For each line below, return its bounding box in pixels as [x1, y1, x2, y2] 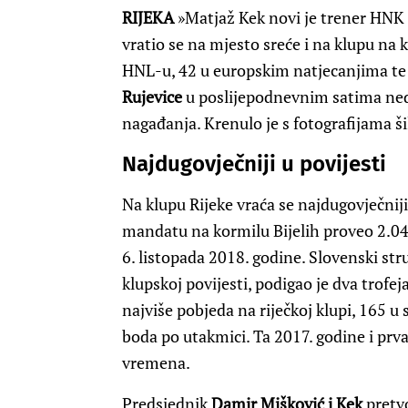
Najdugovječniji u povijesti [122, 151, 386, 178]
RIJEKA [122, 6, 174, 29]
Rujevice [122, 86, 182, 108]
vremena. [122, 352, 190, 374]
